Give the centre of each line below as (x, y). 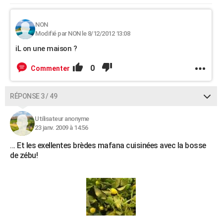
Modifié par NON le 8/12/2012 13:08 (83, 33)
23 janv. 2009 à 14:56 (61, 128)
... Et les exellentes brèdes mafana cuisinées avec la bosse (108, 145)
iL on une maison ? (46, 49)
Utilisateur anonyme (62, 119)
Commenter (50, 68)
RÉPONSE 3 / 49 (33, 96)
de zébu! (24, 155)
